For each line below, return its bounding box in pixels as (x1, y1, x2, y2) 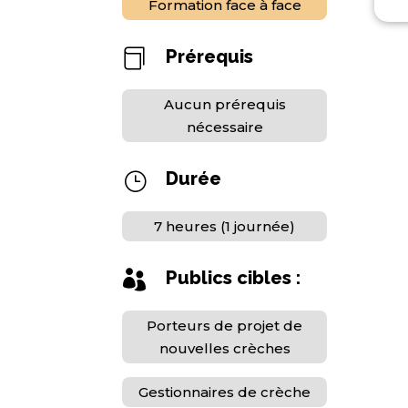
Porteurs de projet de (147, 317, 303, 335)
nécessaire (186, 118, 263, 136)
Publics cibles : (165, 267, 301, 290)
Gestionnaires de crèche (138, 383, 311, 402)
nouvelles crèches (158, 340, 291, 358)
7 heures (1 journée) (154, 218, 296, 236)
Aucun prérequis (163, 96, 286, 113)
